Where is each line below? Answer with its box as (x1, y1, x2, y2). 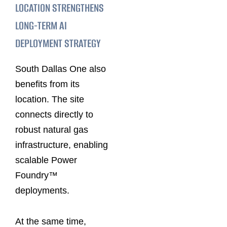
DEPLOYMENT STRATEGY (15, 35, 101, 52)
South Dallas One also (15, 63, 106, 74)
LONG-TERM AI (15, 18, 67, 34)
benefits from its (15, 79, 80, 89)
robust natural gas (15, 124, 88, 135)
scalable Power (15, 155, 77, 165)
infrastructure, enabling (15, 139, 108, 150)
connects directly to (15, 109, 93, 120)
